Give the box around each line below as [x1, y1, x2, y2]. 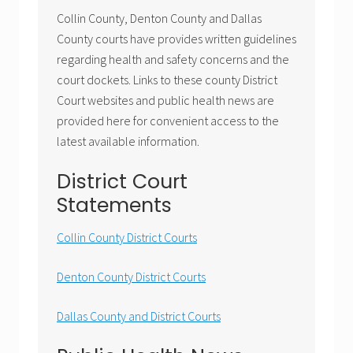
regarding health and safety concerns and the [57, 51, 289, 68]
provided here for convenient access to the [57, 113, 279, 129]
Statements [57, 191, 172, 220]
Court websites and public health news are [57, 92, 274, 109]
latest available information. [57, 133, 199, 150]
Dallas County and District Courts [57, 308, 221, 325]
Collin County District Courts [57, 229, 197, 246]
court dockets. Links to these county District [57, 72, 277, 88]
